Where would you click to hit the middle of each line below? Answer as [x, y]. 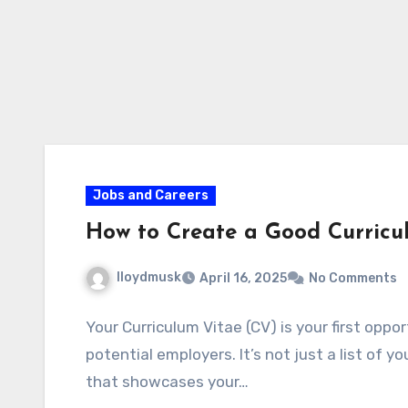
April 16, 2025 [243, 278]
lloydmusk [149, 277]
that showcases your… [167, 381]
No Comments [353, 278]
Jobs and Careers [151, 195]
